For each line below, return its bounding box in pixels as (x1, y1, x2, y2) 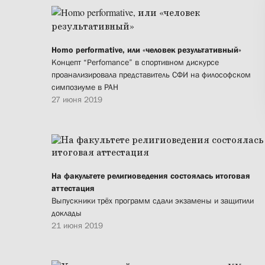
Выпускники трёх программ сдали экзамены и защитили (51, 196, 254, 206)
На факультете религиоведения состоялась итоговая (51, 171, 250, 181)
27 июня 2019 (51, 95, 102, 105)
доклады (51, 208, 82, 218)
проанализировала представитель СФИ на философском (51, 70, 251, 80)
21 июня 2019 (51, 221, 103, 231)
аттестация (51, 183, 95, 193)
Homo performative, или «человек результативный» (51, 45, 241, 55)
